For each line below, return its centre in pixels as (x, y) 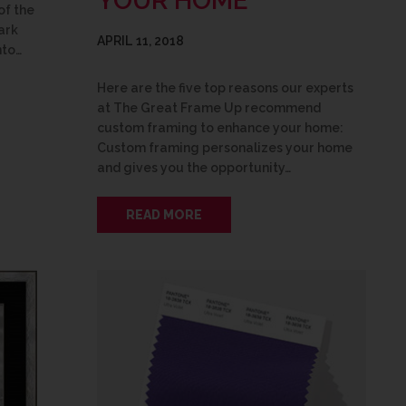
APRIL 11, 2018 (140, 40)
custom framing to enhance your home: (220, 127)
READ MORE (164, 214)
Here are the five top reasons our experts (225, 87)
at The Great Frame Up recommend (209, 107)
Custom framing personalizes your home (225, 147)
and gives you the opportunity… (194, 167)
